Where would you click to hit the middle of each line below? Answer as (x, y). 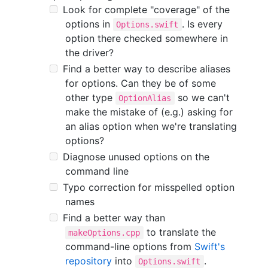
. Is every (202, 24)
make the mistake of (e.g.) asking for (149, 112)
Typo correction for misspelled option (147, 188)
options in (89, 24)
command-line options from (130, 247)
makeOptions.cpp (104, 233)
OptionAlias (145, 98)
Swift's (210, 247)
